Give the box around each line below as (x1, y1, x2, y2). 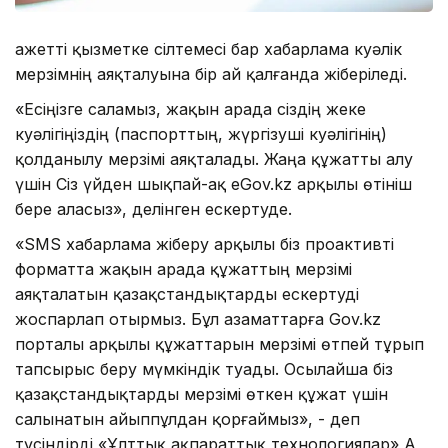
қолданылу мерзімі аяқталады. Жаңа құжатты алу (15, 149, 413, 170)
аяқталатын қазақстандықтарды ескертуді (15, 284, 359, 305)
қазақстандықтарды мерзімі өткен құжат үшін (15, 384, 388, 405)
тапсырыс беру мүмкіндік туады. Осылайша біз (15, 359, 393, 380)
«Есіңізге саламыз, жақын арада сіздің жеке (15, 99, 366, 120)
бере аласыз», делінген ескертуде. (15, 199, 292, 220)
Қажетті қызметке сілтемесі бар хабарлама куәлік (15, 39, 402, 60)
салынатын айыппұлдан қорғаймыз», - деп (15, 409, 360, 430)
